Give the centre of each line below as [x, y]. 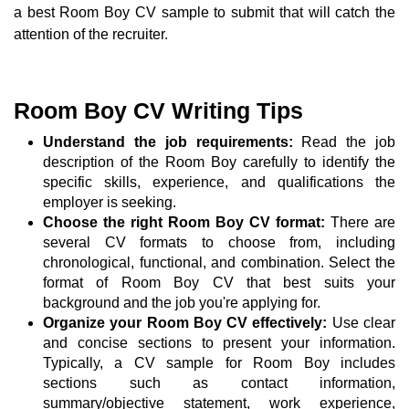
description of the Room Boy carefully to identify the [219, 163]
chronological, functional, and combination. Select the [219, 263]
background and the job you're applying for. [182, 303]
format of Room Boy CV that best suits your [219, 283]
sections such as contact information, [219, 383]
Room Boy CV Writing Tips [158, 111]
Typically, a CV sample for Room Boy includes [219, 363]
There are [360, 223]
